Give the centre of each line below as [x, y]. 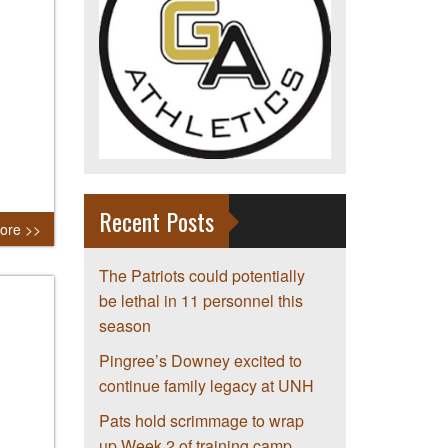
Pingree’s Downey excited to [200, 361]
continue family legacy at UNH [206, 386]
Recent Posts [156, 221]
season [124, 326]
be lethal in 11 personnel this [200, 301]
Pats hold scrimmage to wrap [201, 421]
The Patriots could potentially [201, 276]
